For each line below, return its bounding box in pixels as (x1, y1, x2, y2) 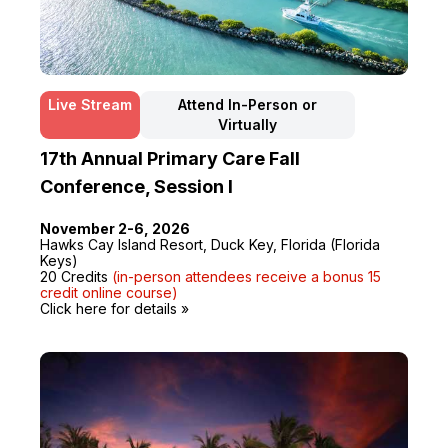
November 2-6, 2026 (40, 219, 190, 237)
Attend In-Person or (178, 95, 317, 113)
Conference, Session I (40, 175, 233, 197)
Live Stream (48, 95, 132, 113)
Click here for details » (40, 299, 189, 317)
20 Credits (40, 267, 112, 285)
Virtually (218, 115, 277, 133)
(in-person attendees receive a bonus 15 (112, 267, 381, 285)
